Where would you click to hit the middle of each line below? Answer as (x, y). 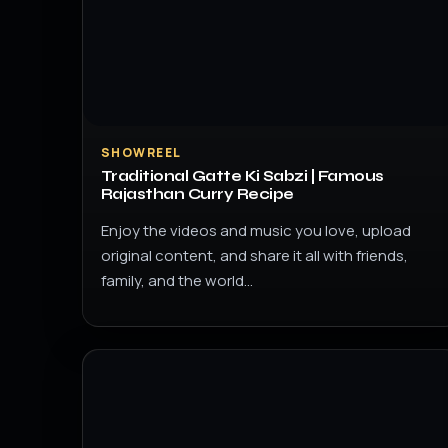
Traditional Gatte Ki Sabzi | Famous (242, 176)
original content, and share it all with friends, (254, 255)
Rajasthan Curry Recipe (197, 194)
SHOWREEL (141, 152)
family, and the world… (177, 280)
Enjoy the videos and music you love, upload (256, 230)
